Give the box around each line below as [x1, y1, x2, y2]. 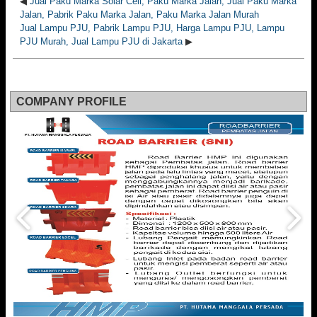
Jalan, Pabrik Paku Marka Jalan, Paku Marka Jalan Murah [20, 9, 259, 21]
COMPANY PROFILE [16, 96, 127, 108]
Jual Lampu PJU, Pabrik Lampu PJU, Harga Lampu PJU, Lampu [20, 23, 284, 34]
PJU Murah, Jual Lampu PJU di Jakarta [20, 36, 183, 47]
